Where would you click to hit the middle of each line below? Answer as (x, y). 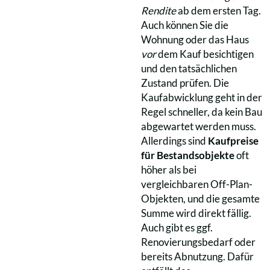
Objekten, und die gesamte (200, 198)
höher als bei (169, 169)
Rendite (159, 10)
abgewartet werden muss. (199, 126)
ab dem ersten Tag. (218, 10)
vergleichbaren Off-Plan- (197, 184)
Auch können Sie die (185, 25)
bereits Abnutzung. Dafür (197, 256)
